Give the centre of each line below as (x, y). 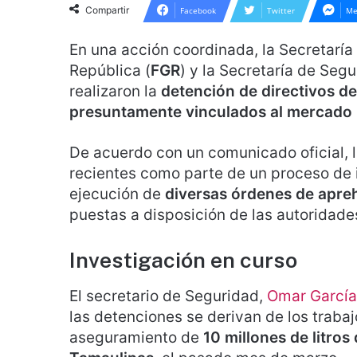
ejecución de (117, 194)
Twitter (281, 10)
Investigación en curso (183, 260)
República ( (110, 71)
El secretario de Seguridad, (168, 296)
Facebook (198, 10)
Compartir (107, 10)
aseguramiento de (136, 337)
